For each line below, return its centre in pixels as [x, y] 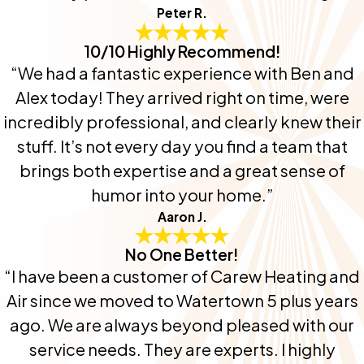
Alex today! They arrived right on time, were [182, 97]
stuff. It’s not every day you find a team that [182, 145]
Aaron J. [182, 216]
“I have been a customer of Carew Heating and [182, 276]
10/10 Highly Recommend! [182, 51]
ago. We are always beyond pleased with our [182, 325]
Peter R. [182, 13]
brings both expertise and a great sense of [182, 170]
